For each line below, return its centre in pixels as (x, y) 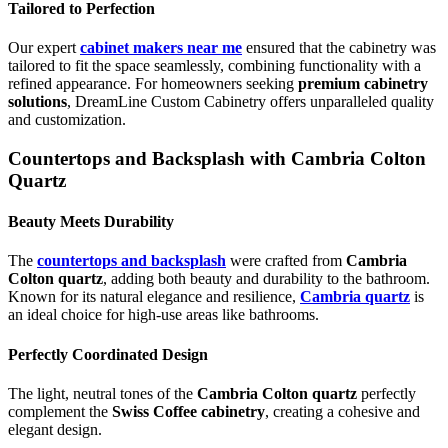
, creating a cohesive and (342, 411)
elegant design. (55, 429)
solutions (37, 102)
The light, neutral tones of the (102, 393)
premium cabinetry (363, 84)
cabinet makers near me (161, 48)
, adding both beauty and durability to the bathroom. (266, 279)
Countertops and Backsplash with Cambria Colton (217, 158)
